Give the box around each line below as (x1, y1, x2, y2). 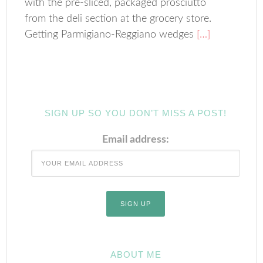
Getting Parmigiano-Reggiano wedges (25, 29, 194, 40)
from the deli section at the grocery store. (25, 13, 212, 24)
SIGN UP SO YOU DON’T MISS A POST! (45, 107, 227, 118)
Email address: (102, 134, 169, 145)
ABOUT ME (110, 249, 161, 259)
